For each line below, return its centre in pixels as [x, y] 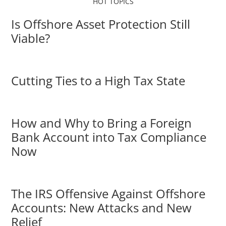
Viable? [31, 38]
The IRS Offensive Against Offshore [108, 193]
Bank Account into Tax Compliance [109, 137]
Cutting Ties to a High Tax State [98, 80]
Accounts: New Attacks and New [102, 208]
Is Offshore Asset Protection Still [101, 24]
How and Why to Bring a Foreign [102, 123]
